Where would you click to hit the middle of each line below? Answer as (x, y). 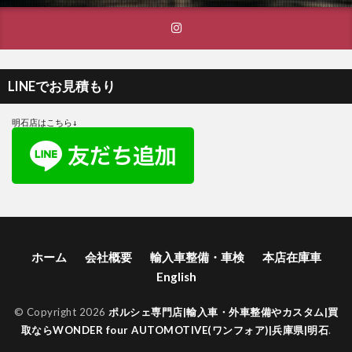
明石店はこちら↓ (45, 123)
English (176, 276)
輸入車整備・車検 (197, 257)
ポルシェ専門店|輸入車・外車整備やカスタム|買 (224, 312)
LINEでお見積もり (62, 86)
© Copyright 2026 (61, 312)
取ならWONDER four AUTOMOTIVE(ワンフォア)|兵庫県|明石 (174, 330)
